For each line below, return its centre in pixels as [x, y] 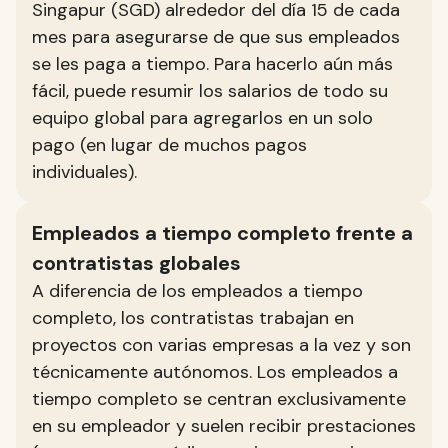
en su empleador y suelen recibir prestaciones [224, 426]
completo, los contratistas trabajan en [193, 318]
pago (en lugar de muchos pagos [169, 145]
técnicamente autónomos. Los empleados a [215, 372]
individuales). [84, 172]
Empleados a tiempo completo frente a [222, 233]
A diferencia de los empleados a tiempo [197, 291]
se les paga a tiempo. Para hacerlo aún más [212, 64]
